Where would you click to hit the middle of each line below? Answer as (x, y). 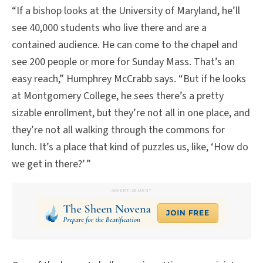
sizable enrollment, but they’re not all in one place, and (131, 113)
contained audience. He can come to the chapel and (125, 45)
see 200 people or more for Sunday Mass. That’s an (123, 62)
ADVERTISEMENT (131, 191)
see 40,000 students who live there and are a (109, 28)
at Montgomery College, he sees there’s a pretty (118, 96)
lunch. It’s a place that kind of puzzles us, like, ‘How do (130, 147)
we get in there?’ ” (51, 164)
